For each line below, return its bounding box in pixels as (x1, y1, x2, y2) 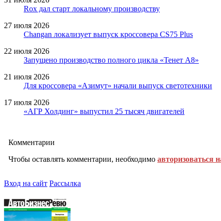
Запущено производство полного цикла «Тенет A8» (24, 55, 199, 64)
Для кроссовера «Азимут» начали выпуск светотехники (24, 81, 212, 90)
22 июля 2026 (4, 46, 49, 55)
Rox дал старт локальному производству (24, 4, 160, 13)
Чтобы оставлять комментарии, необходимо (8, 154, 157, 163)
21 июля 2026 (4, 72, 49, 81)
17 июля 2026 (4, 98, 49, 107)
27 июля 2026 (4, 21, 49, 30)
